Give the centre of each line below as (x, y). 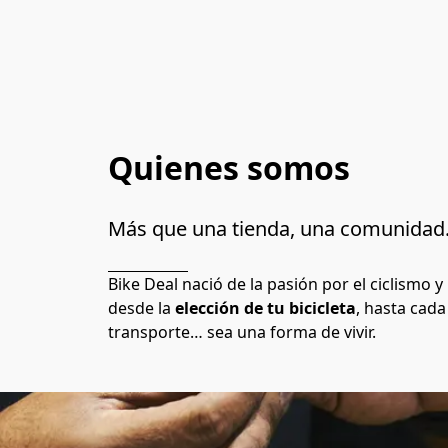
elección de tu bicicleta (265, 307)
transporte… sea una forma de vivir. (244, 331)
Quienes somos (229, 167)
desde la (141, 307)
